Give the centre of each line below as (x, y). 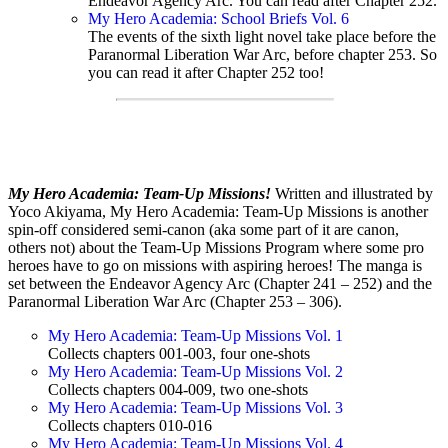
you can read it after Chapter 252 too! (206, 73)
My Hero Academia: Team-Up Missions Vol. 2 (195, 372)
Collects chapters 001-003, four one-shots (179, 354)
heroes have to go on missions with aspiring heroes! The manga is (215, 266)
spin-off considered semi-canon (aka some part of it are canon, (203, 230)
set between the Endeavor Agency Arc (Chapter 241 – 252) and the (220, 284)
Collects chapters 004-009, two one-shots (178, 390)
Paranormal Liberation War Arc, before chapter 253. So (262, 55)
